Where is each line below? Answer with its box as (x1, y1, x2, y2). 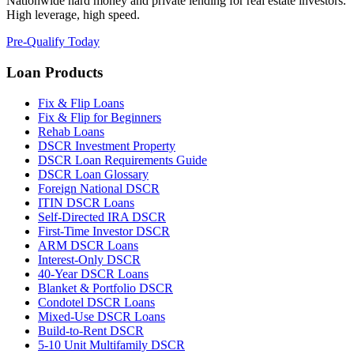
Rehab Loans (38, 124, 104, 138)
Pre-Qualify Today (6, 35, 100, 49)
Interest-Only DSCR (38, 252, 141, 266)
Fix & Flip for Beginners (38, 110, 161, 124)
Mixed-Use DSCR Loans (38, 309, 165, 323)
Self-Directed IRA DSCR (38, 209, 166, 224)
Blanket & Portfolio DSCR (38, 281, 173, 295)
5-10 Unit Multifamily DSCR (38, 337, 185, 352)
